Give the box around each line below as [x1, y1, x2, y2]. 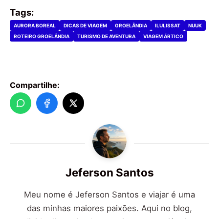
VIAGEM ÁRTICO [143, 33, 183, 40]
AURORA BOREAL [14, 22, 56, 29]
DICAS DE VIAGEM [64, 22, 107, 29]
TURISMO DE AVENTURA [77, 33, 135, 40]
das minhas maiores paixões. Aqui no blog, [27, 203, 192, 214]
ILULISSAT [155, 22, 180, 29]
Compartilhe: [10, 80, 60, 90]
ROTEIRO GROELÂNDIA [14, 33, 69, 40]
